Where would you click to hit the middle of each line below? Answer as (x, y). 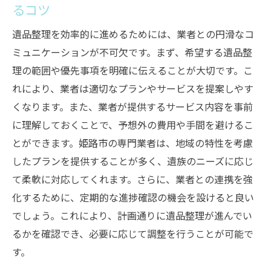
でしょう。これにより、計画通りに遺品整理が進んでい (132, 215)
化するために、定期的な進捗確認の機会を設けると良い (133, 197)
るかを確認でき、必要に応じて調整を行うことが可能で (133, 233)
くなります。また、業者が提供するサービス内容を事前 (132, 106)
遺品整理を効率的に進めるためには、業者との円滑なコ (133, 34)
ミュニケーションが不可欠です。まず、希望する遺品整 (132, 52)
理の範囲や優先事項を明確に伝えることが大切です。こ (132, 70)
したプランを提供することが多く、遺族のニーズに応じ (133, 161)
